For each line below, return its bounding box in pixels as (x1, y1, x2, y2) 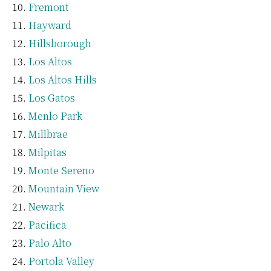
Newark (28, 199, 64, 214)
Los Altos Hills (28, 72, 97, 87)
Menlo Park (28, 108, 82, 123)
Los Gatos (28, 90, 75, 105)
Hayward (28, 18, 71, 32)
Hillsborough (28, 36, 91, 50)
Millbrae (28, 126, 68, 141)
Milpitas (28, 145, 67, 159)
